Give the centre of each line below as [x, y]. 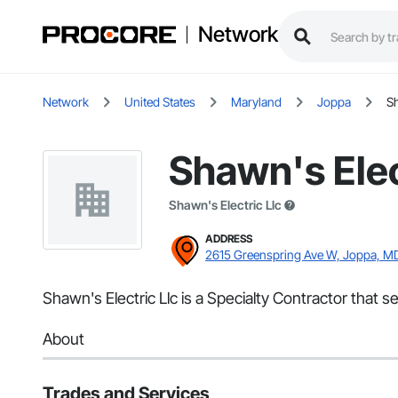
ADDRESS [229, 239]
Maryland [256, 102]
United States [160, 102]
